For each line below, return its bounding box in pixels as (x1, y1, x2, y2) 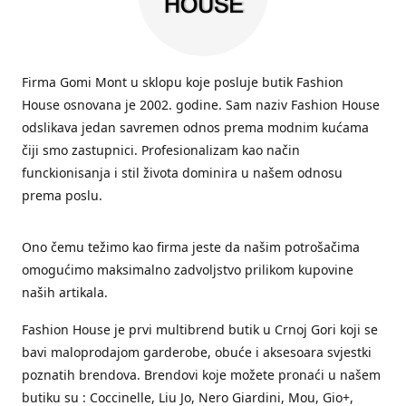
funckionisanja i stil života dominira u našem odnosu (22, 164, 343, 181)
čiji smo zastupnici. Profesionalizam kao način (22, 141, 300, 159)
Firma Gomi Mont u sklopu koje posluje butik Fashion (22, 73, 343, 91)
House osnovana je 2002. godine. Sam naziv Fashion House (22, 96, 380, 113)
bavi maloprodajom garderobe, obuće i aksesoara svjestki (22, 343, 372, 361)
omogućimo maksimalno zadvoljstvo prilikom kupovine (22, 261, 353, 278)
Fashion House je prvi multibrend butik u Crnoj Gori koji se (22, 321, 378, 338)
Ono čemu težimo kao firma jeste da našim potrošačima (22, 238, 360, 256)
